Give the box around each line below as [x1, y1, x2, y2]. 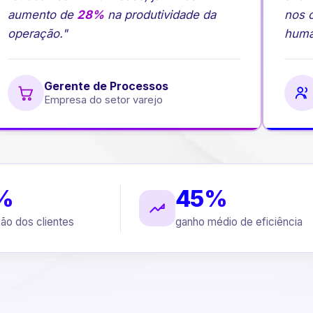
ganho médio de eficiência [175, 215, 303, 228]
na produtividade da [94, 7, 206, 22]
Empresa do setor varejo [34, 93, 153, 106]
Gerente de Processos [34, 78, 159, 93]
